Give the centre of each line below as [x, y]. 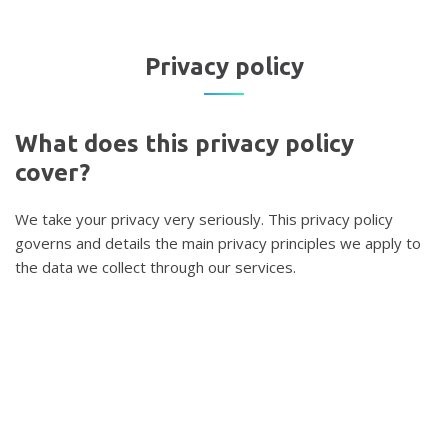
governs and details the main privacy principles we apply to [218, 243]
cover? [52, 172]
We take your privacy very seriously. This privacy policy [204, 219]
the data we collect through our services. [155, 267]
